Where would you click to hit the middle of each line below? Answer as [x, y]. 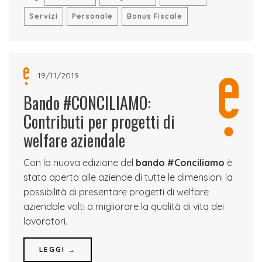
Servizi [44, 16]
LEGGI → [58, 249]
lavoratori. [45, 221]
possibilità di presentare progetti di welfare [116, 192]
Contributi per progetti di [99, 121]
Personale [92, 16]
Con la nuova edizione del [80, 163]
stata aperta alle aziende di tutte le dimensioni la [128, 177]
